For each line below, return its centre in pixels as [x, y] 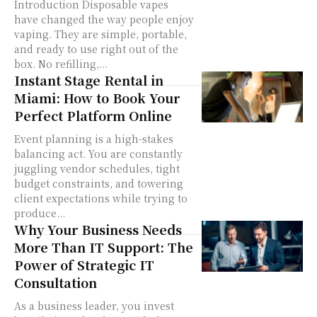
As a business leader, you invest [94, 306]
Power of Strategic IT [84, 265]
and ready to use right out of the [96, 49]
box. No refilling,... [61, 64]
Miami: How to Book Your [97, 98]
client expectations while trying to [101, 198]
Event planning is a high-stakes [94, 139]
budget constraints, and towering [99, 184]
